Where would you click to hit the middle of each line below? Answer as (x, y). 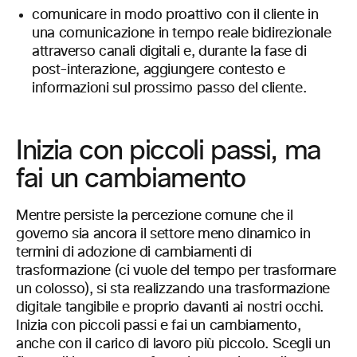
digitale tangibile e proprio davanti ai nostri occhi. (170, 308)
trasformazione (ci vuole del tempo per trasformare (177, 271)
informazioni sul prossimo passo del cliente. (169, 89)
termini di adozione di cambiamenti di (134, 253)
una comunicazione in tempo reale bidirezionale (182, 34)
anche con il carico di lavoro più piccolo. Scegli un (173, 345)
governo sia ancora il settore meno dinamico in (163, 235)
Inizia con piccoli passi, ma (169, 152)
